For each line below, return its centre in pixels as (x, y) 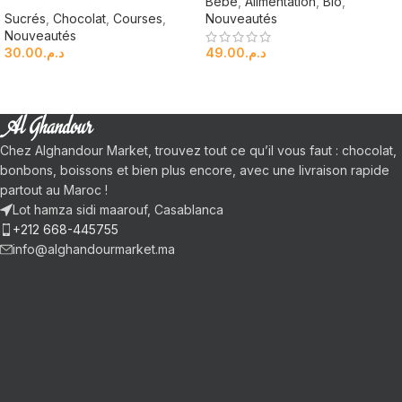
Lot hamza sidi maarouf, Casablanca (118, 209)
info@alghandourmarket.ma (94, 249)
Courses (138, 18)
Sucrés (25, 18)
